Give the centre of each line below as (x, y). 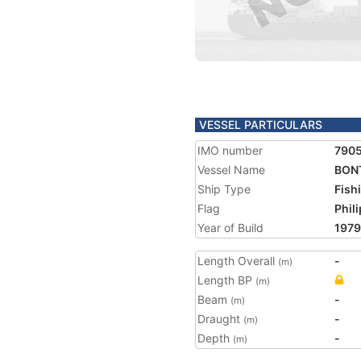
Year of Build (230, 228)
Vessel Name (231, 170)
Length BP (226, 280)
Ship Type (224, 189)
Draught (220, 319)
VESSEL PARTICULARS (261, 124)
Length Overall (238, 261)
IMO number (230, 150)
